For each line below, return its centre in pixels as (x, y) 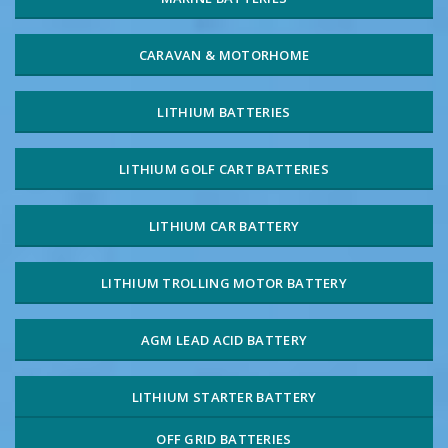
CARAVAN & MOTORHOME (224, 54)
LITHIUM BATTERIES (224, 111)
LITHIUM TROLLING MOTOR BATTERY (224, 282)
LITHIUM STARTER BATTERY (224, 396)
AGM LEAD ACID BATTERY (224, 339)
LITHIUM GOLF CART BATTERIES (224, 168)
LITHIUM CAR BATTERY (224, 225)
